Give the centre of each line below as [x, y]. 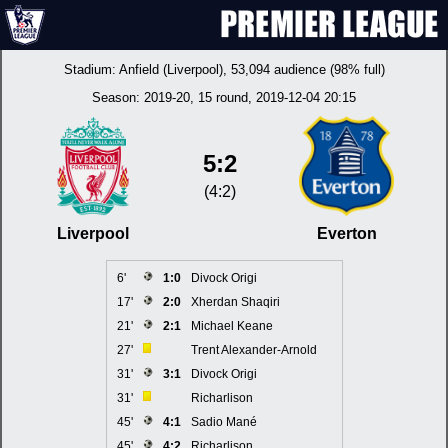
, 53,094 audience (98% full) [303, 69]
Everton [346, 233]
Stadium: [91, 69]
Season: [118, 97]
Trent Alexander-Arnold [253, 350]
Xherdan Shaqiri [235, 302]
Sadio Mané [223, 422]
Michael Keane [231, 326]
